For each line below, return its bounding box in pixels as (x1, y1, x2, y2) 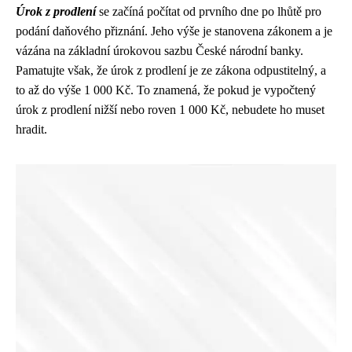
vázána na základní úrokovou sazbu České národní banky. (16, 44, 303, 57)
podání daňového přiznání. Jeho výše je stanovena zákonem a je (16, 24, 332, 38)
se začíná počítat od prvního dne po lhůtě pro (96, 5, 321, 18)
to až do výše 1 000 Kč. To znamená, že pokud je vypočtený (16, 83, 316, 97)
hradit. (16, 123, 47, 136)
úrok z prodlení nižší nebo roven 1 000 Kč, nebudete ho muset (16, 103, 324, 116)
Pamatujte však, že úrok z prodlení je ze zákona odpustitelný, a (16, 64, 326, 77)
